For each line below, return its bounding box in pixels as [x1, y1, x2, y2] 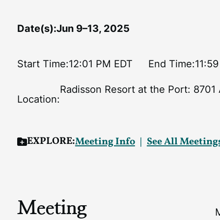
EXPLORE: [27, 135, 75, 148]
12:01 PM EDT [68, 58, 133, 70]
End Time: [148, 58, 195, 70]
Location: [17, 93, 60, 105]
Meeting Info [75, 135, 135, 149]
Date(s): [17, 23, 56, 34]
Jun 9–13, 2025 [56, 23, 130, 34]
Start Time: [17, 58, 69, 70]
